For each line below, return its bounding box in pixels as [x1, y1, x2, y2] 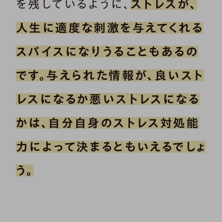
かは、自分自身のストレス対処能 [16, 116, 199, 129]
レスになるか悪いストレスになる [16, 93, 200, 105]
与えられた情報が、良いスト [46, 69, 204, 81]
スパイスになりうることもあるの [16, 45, 198, 57]
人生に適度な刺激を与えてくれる [16, 21, 203, 34]
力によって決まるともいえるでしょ [16, 140, 206, 153]
